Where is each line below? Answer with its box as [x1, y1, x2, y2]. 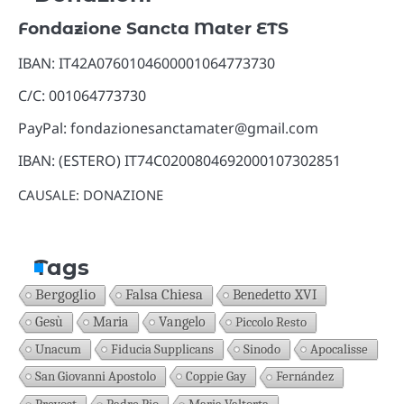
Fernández [276, 369, 334, 385]
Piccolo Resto [235, 314, 307, 331]
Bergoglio [35, 286, 96, 304]
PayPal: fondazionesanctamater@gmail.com [18, 117, 318, 138]
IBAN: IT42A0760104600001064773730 [18, 52, 275, 73]
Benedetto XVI [233, 286, 317, 304]
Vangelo [159, 314, 206, 331]
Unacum [35, 341, 81, 358]
